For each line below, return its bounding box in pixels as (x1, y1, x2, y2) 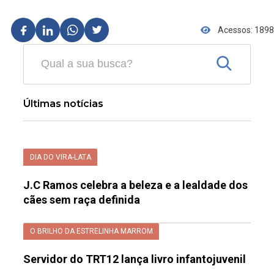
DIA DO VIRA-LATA (29, 153, 91, 162)
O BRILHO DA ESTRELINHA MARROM (29, 227, 153, 236)
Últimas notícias (23, 98, 103, 110)
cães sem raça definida (23, 193, 140, 206)
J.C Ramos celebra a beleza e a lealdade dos (23, 178, 248, 191)
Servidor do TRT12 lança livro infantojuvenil (23, 253, 248, 266)
